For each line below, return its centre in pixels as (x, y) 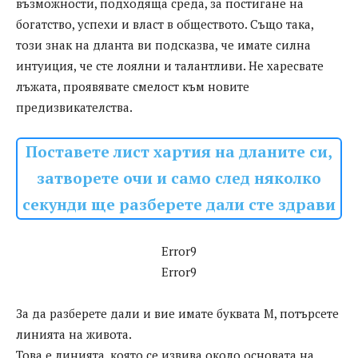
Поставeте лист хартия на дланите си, (179, 152)
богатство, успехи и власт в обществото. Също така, (165, 24)
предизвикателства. (74, 107)
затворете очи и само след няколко (179, 179)
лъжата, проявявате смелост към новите (133, 87)
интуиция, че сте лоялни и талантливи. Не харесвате (170, 66)
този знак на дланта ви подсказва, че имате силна (163, 45)
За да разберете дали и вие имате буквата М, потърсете (177, 314)
